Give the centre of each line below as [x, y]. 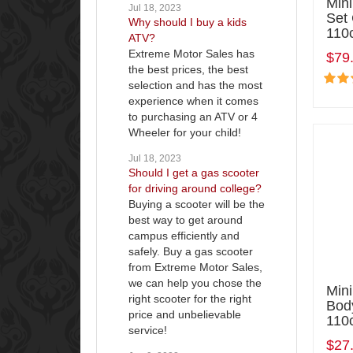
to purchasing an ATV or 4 [193, 116]
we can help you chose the [195, 282]
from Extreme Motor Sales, [195, 267]
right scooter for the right [190, 298]
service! [148, 330]
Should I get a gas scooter [194, 172]
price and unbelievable [185, 314]
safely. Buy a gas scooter [191, 251]
